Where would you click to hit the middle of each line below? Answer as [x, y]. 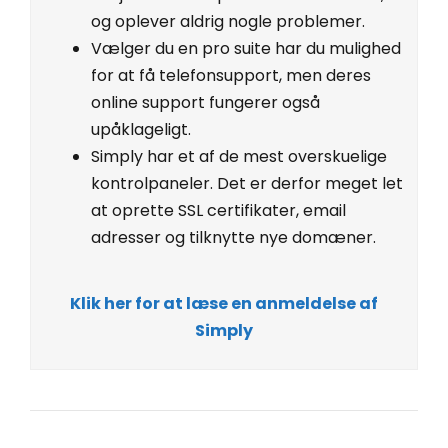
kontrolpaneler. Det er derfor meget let [247, 183]
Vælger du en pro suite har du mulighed [246, 48]
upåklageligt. [141, 129]
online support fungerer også [205, 102]
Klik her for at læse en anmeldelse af [224, 303]
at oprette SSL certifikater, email [218, 210]
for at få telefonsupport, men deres [231, 75]
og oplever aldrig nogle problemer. [228, 21]
